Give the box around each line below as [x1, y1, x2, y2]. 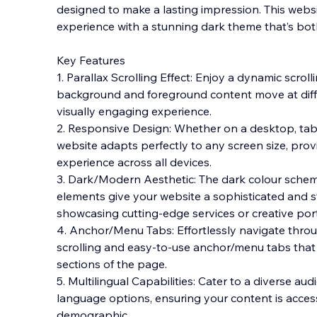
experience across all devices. [57, 155, 212, 169]
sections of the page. [57, 257, 167, 271]
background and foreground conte [57, 87, 241, 101]
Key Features [57, 53, 125, 67]
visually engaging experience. [57, 104, 212, 118]
